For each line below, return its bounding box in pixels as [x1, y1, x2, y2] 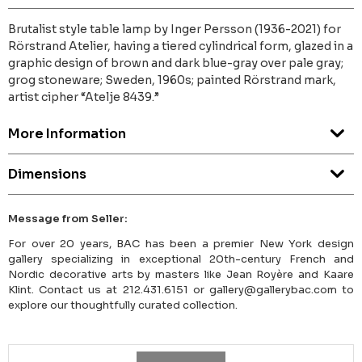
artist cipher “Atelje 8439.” [8, 90, 159, 105]
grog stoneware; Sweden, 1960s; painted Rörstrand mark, [8, 73, 336, 88]
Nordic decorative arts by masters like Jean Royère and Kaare [8, 267, 354, 282]
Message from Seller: [8, 212, 128, 226]
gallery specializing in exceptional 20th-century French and [8, 252, 354, 267]
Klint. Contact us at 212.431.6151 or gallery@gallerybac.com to [8, 283, 354, 297]
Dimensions [8, 166, 86, 183]
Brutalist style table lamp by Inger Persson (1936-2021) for [8, 22, 341, 37]
